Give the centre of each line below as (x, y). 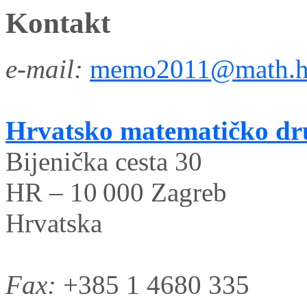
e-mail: (44, 69)
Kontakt (58, 23)
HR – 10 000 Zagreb (116, 192)
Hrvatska (54, 223)
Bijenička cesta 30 (104, 161)
